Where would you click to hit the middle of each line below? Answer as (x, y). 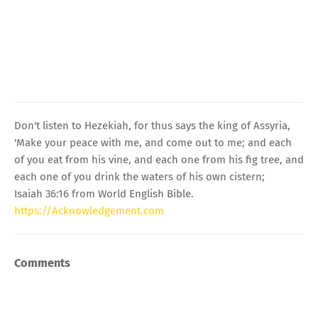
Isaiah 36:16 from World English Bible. (104, 193)
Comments (42, 263)
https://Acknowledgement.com (89, 210)
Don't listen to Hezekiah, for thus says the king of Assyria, (152, 125)
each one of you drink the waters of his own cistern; (139, 176)
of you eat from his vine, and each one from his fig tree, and (159, 159)
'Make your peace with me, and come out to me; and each (153, 142)
